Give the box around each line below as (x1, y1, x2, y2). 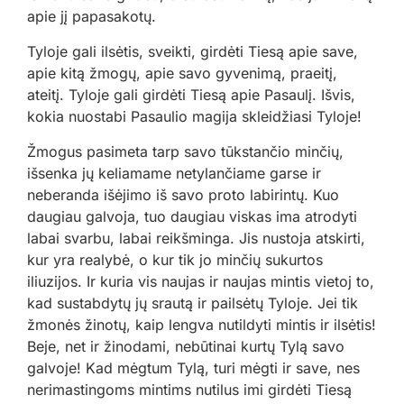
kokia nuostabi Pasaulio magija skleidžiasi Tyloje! (27, 107, 362, 126)
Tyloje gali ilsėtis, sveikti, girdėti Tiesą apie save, (27, 42, 358, 61)
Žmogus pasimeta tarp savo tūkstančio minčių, (27, 142, 344, 161)
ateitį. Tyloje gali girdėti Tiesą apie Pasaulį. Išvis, (27, 86, 355, 105)
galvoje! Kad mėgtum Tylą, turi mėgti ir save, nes (27, 359, 360, 378)
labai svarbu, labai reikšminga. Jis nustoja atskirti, (27, 229, 365, 248)
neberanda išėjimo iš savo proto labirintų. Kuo (27, 186, 339, 205)
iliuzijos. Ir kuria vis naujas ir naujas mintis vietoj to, (27, 272, 374, 291)
